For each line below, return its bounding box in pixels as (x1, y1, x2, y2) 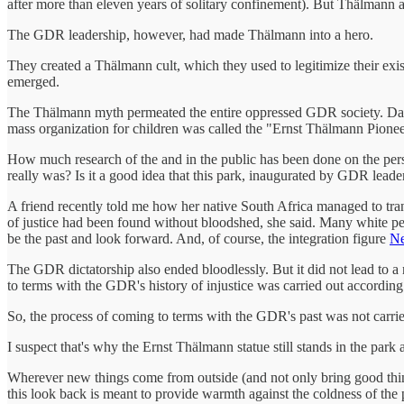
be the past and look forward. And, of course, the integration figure (7, 230, 390, 246)
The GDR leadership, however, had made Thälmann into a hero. (7, 26, 373, 42)
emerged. (7, 73, 60, 89)
